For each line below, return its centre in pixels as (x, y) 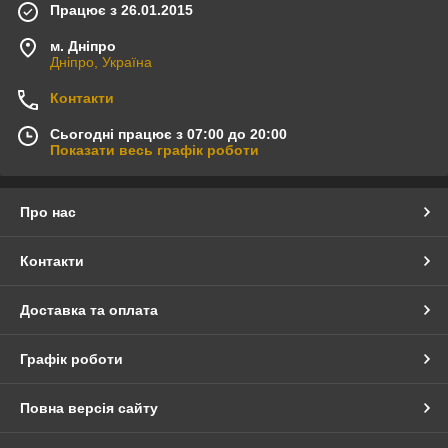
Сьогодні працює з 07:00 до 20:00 (168, 133)
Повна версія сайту (89, 407)
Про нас (48, 211)
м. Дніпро (83, 45)
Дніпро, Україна (101, 61)
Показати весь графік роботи (154, 149)
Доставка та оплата (89, 309)
